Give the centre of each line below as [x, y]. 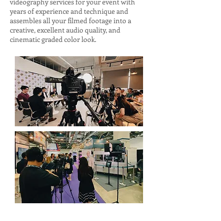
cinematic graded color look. [54, 39]
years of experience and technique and [69, 11]
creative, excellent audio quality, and [65, 30]
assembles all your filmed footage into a [71, 20]
